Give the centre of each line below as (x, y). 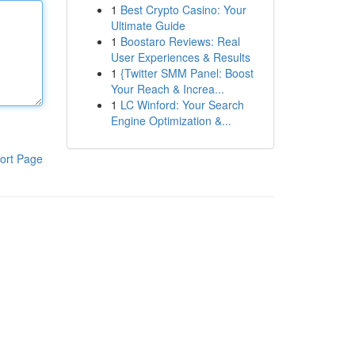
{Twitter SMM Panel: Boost (187, 73)
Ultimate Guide (148, 25)
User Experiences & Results (180, 57)
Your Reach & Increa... (167, 89)
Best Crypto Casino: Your (183, 10)
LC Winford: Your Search (182, 105)
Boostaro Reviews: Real (180, 41)
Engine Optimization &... (171, 120)
